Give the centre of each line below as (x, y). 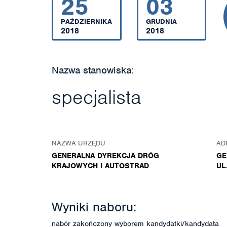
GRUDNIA (161, 22)
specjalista (97, 97)
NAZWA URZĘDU (79, 143)
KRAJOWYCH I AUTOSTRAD (100, 166)
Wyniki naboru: (94, 207)
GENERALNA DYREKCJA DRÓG (105, 156)
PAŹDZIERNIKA (86, 22)
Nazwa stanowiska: (93, 70)
